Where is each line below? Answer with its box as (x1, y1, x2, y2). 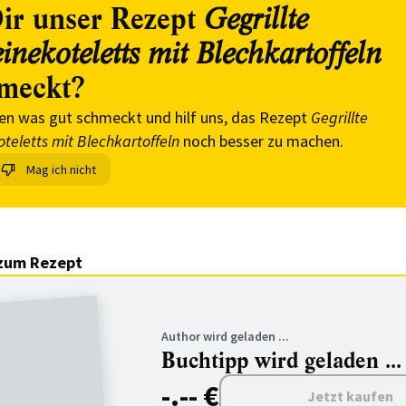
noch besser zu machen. (179, 130, 343, 151)
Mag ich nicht (26, 161, 96, 178)
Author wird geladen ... (161, 328, 289, 344)
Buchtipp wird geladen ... (161, 346, 401, 375)
